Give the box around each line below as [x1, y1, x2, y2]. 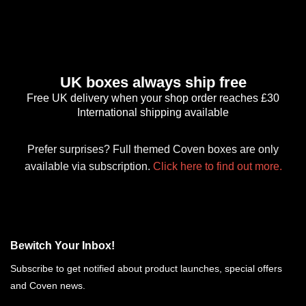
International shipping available [77, 105, 229, 118]
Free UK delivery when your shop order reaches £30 [27, 91, 279, 104]
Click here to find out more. [152, 160, 282, 172]
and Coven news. [10, 279, 85, 291]
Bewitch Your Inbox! [10, 239, 115, 251]
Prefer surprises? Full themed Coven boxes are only [27, 143, 279, 155]
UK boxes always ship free [59, 73, 247, 91]
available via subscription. [24, 160, 153, 172]
